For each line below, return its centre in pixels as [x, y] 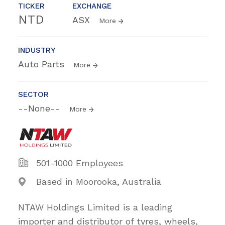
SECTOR [33, 95]
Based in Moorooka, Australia [99, 182]
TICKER [31, 6]
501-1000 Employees [80, 163]
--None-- [41, 108]
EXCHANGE [92, 6]
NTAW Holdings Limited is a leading [95, 207]
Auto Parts [43, 64]
